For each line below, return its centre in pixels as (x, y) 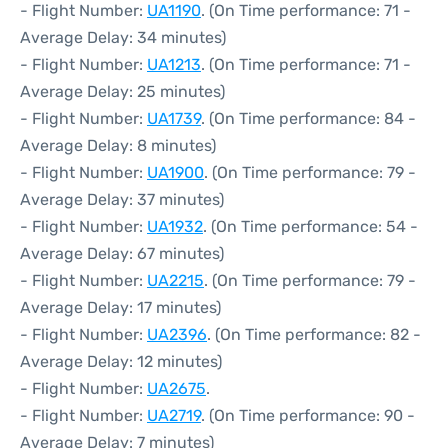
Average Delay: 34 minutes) (123, 37)
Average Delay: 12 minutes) (121, 361)
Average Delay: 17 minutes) (120, 307)
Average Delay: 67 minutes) (122, 253)
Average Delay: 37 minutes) (122, 199)
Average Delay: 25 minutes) (122, 91)
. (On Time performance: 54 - (310, 226)
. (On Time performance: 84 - (308, 118)
